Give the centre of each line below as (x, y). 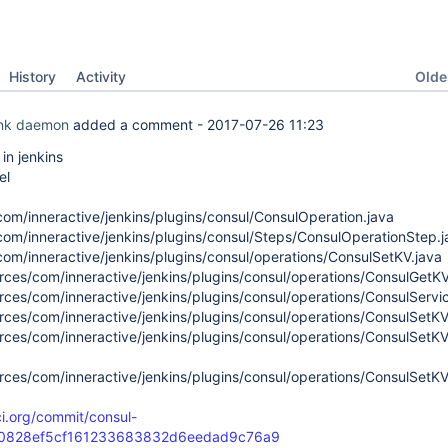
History (32, 76)
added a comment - (138, 124)
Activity (101, 76)
